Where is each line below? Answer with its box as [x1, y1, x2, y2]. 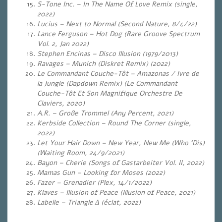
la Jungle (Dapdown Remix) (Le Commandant [37, 79, 177, 88]
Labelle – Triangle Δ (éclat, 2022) [37, 198, 141, 207]
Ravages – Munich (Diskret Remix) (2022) [37, 59, 170, 68]
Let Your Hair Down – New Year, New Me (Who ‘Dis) [37, 138, 205, 148]
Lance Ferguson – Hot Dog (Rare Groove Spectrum [37, 29, 200, 39]
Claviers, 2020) [37, 99, 85, 108]
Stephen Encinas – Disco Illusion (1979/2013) [37, 49, 178, 58]
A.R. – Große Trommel [37, 109, 111, 118]
